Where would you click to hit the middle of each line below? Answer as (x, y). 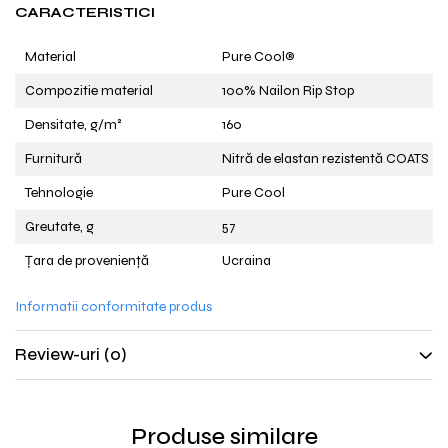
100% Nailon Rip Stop (288, 90)
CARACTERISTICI (85, 12)
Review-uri (59, 354)
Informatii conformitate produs (113, 306)
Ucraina (246, 260)
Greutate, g (59, 226)
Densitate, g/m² (73, 124)
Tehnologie (60, 192)
